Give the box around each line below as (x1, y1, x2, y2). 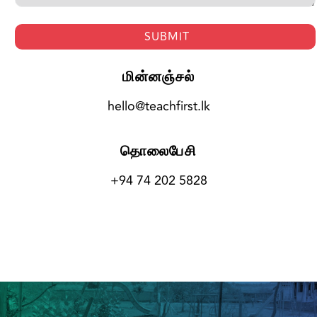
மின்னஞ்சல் (122, 68, 195, 86)
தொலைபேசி (120, 142, 197, 160)
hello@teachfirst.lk (107, 96, 210, 117)
